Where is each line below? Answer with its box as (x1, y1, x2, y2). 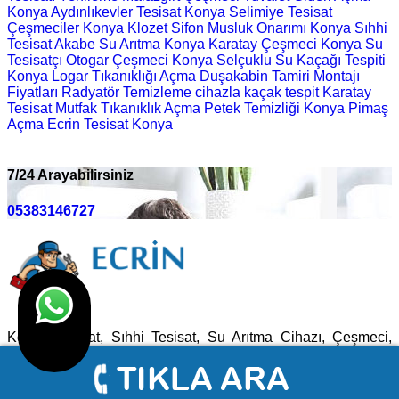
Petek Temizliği (204, 100, 300, 116)
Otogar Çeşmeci (66, 52, 168, 68)
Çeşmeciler (7, 20, 79, 36)
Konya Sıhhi (310, 20, 387, 36)
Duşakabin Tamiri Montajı (199, 68, 360, 84)
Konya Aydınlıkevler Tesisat (7, 4, 181, 20)
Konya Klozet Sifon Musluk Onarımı (83, 20, 306, 36)
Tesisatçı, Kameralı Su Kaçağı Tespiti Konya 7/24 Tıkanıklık (7, 345, 392, 361)
